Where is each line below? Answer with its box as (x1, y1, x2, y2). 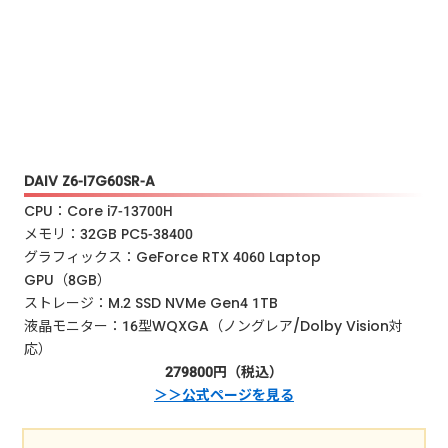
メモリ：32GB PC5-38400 (24, 224, 208, 245)
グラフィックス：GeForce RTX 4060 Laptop (24, 247, 322, 268)
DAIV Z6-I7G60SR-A (24, 170, 156, 191)
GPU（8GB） (24, 270, 126, 291)
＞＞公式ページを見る (154, 385, 294, 406)
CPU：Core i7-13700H (24, 201, 188, 222)
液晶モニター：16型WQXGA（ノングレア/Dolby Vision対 (24, 316, 404, 337)
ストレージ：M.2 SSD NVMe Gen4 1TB (24, 293, 293, 314)
